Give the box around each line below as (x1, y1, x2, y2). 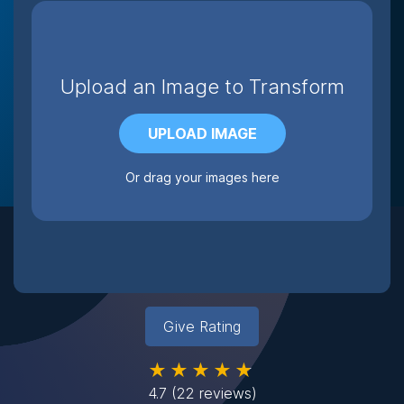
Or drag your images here (124, 170, 280, 185)
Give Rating (163, 317, 241, 335)
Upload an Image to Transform (60, 75, 344, 98)
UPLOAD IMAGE (147, 124, 257, 142)
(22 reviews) (170, 384, 257, 402)
